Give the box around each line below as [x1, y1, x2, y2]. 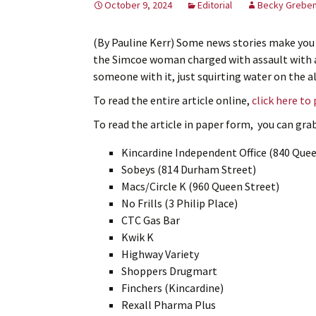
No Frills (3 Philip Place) [121, 195, 238, 210]
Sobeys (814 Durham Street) [121, 162, 256, 176]
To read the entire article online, [93, 92, 252, 107]
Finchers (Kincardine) [121, 280, 224, 295]
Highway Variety [121, 246, 199, 261]
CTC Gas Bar [121, 212, 180, 227]
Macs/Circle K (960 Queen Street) [121, 178, 279, 193]
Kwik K [121, 229, 154, 244]
